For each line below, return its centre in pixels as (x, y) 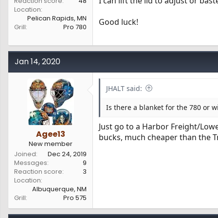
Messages (31, 163)
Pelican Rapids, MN (57, 18)
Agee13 (50, 134)
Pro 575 (75, 198)
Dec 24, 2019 (67, 154)
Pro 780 (75, 27)
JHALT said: (124, 88)
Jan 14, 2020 (37, 61)
